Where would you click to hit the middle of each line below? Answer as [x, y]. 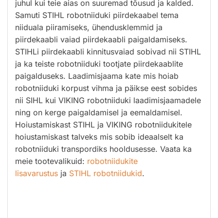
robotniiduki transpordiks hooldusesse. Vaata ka [103, 149]
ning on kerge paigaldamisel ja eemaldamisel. [99, 112]
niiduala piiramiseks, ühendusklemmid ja [89, 27]
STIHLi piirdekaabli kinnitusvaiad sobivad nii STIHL [108, 51]
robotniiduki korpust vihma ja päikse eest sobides [106, 88]
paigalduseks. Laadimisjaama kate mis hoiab [97, 76]
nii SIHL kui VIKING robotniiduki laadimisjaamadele [108, 100]
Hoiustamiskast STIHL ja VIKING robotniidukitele [103, 124]
